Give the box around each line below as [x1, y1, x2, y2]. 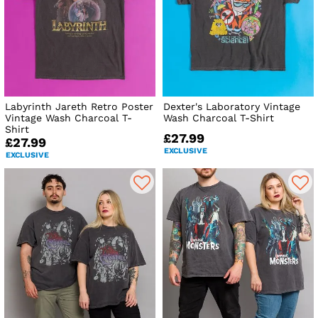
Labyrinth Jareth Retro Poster [5, 101, 153, 113]
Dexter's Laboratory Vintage [163, 101, 301, 113]
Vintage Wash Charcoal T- [5, 112, 132, 124]
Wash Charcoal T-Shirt [163, 112, 275, 124]
